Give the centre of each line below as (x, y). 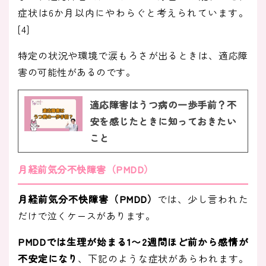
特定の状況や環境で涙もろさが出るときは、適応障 (133, 56)
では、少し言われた (203, 199)
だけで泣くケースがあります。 (86, 216)
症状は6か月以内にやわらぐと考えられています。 (133, 13)
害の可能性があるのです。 (77, 72)
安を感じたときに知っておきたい (163, 121)
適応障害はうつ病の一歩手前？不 (163, 105)
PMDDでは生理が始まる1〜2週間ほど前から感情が (133, 242)
